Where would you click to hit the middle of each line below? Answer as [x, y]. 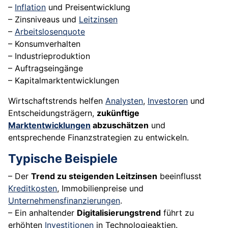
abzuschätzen [120, 125]
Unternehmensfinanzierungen [64, 201]
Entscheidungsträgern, [52, 113]
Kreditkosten [33, 189]
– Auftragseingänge [46, 68]
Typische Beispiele [63, 159]
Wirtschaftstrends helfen [57, 101]
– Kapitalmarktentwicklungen [64, 81]
